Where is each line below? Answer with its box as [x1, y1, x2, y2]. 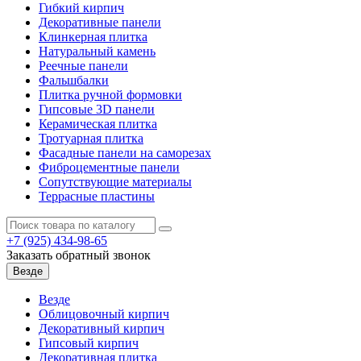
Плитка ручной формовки [39, 87, 182, 102]
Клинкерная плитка [39, 29, 147, 44]
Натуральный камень [39, 44, 156, 58]
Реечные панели [39, 58, 128, 73]
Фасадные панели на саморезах [39, 145, 211, 160]
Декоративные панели [39, 15, 161, 29]
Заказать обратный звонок [6, 247, 151, 262]
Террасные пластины [39, 189, 155, 203]
